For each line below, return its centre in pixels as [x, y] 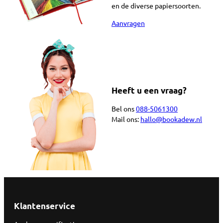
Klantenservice [45, 206]
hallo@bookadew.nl [171, 119]
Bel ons [124, 109]
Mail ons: [126, 119]
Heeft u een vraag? [149, 90]
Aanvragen [128, 23]
